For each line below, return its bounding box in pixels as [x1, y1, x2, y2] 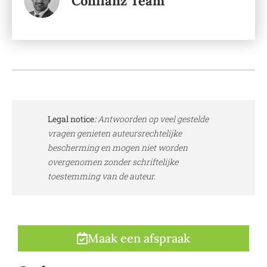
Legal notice [48, 113, 94, 125]
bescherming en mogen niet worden [48, 141, 188, 153]
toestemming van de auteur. [48, 170, 156, 182]
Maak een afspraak [88, 230, 190, 246]
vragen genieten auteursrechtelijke [48, 127, 182, 139]
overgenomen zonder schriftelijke [48, 156, 178, 167]
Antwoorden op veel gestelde [96, 113, 209, 125]
